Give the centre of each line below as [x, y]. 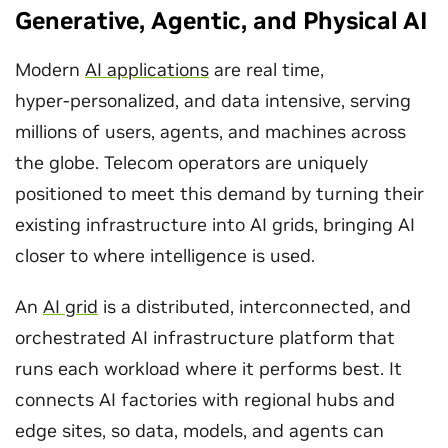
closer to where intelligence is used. [165, 255]
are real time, [266, 69]
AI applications [147, 69]
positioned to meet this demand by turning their [219, 193]
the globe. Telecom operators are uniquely [191, 162]
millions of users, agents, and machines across [210, 131]
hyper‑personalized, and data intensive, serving [213, 100]
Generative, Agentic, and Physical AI [221, 20]
